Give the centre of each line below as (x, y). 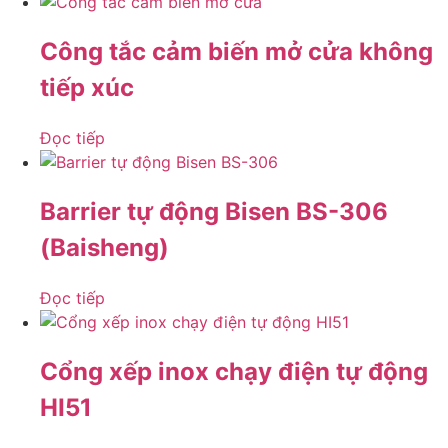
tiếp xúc (87, 88)
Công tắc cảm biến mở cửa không (236, 52)
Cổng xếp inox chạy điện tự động (234, 371)
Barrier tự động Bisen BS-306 (214, 212)
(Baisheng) (104, 248)
